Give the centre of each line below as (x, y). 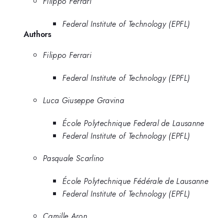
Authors (37, 34)
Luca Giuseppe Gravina (83, 100)
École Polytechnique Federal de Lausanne (133, 123)
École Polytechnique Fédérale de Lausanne (136, 181)
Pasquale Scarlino (73, 158)
